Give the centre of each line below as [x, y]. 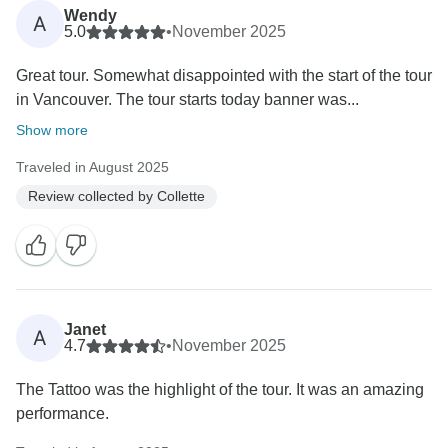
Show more [52, 129]
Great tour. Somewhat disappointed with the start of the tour [224, 75]
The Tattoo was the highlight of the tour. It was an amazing [220, 389]
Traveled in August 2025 [92, 166]
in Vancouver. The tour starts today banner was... [187, 99]
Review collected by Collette [116, 196]
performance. [62, 413]
